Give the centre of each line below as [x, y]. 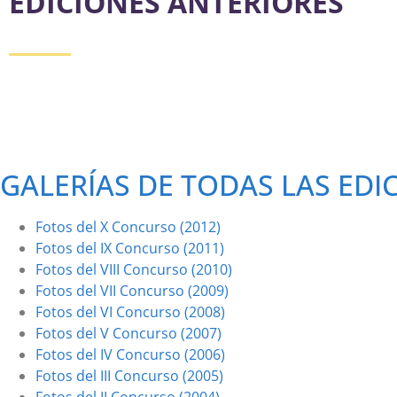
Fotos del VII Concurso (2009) [132, 291]
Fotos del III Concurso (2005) [129, 376]
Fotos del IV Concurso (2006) [130, 355]
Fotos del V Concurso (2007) [128, 334]
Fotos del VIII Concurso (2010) [134, 270]
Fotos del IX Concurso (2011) [130, 249]
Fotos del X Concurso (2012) [128, 227]
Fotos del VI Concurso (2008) [130, 312]
